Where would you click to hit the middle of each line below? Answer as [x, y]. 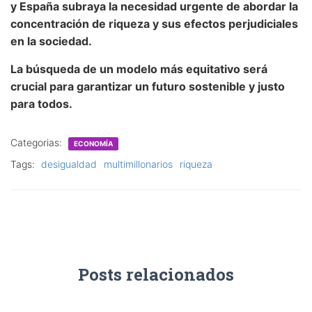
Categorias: [38, 142]
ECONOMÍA [93, 143]
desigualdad [69, 164]
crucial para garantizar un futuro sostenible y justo [148, 86]
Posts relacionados [156, 274]
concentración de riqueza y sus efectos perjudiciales [154, 23]
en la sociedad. [51, 41]
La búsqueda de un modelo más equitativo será [139, 69]
